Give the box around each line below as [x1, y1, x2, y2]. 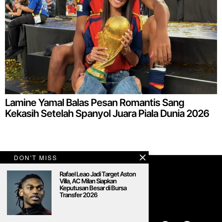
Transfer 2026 [59, 191, 97, 199]
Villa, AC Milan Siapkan [59, 177, 116, 185]
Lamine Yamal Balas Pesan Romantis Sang [5, 96, 184, 109]
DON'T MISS [14, 153, 57, 162]
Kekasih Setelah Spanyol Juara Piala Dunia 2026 [5, 107, 209, 119]
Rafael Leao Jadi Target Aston [59, 170, 136, 178]
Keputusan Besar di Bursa [59, 184, 126, 192]
